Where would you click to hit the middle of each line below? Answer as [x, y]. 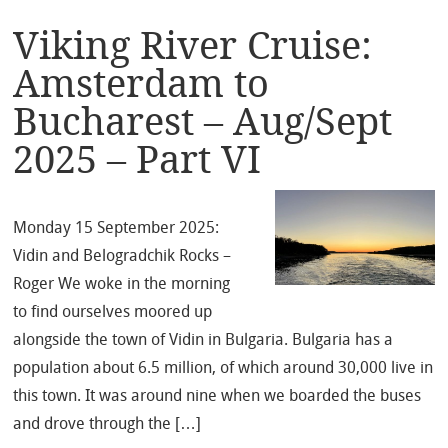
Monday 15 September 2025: [116, 228]
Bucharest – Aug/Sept [203, 121]
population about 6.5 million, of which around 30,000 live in [223, 368]
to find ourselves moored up [113, 312]
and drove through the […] [107, 424]
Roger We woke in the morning [122, 284]
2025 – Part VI [137, 159]
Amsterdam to [141, 83]
